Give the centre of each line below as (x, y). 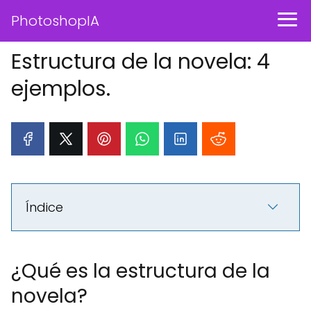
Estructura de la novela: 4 (141, 62)
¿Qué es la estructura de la (141, 271)
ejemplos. (61, 89)
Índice (44, 207)
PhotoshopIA (55, 21)
